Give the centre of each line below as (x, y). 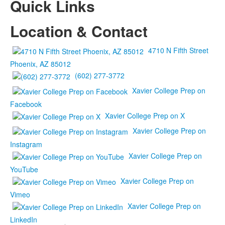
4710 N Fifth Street (178, 50)
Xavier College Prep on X (145, 115)
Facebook (26, 104)
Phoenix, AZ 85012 (40, 64)
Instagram (26, 144)
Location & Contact (79, 31)
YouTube (24, 169)
